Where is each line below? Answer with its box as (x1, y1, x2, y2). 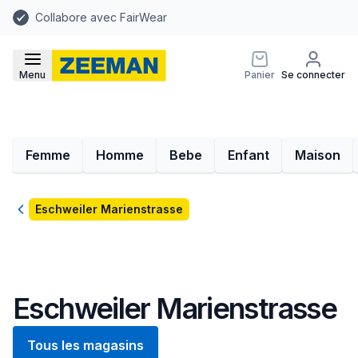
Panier (245, 69, 275, 81)
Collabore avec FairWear (35, 10, 167, 24)
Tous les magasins (27, 337, 144, 353)
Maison (295, 147, 340, 163)
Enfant (228, 147, 269, 163)
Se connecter (281, 69, 345, 81)
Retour (12, 202, 54, 218)
